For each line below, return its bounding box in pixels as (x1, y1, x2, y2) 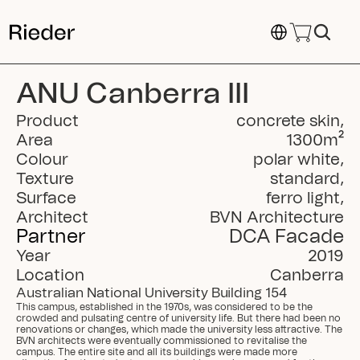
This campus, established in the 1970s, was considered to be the (16, 302, 313, 312)
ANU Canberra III (16, 80, 249, 108)
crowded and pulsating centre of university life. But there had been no (16, 313, 341, 323)
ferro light (266, 190, 340, 207)
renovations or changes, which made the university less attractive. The (16, 325, 342, 334)
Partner (16, 227, 86, 247)
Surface (16, 190, 76, 207)
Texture (16, 171, 74, 187)
